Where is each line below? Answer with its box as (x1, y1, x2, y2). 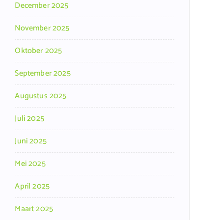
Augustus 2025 (15, 89, 67, 103)
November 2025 (15, 21, 70, 35)
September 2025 (15, 66, 71, 80)
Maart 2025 (15, 202, 54, 216)
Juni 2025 (15, 134, 47, 148)
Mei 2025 (15, 157, 46, 170)
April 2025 (15, 179, 50, 193)
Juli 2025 (15, 111, 44, 125)
